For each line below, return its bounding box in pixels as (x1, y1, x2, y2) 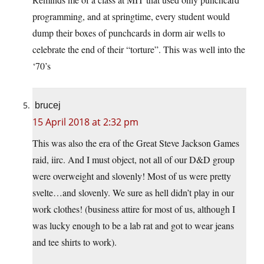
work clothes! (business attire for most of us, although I (32, 202, 235, 215)
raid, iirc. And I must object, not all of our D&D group (32, 153, 235, 166)
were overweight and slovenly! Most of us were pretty (32, 169, 231, 182)
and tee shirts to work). (32, 235, 117, 248)
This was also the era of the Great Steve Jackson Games (32, 136, 239, 149)
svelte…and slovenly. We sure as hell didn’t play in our (32, 186, 234, 199)
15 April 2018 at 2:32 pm (32, 115, 138, 128)
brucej (35, 100, 61, 110)
